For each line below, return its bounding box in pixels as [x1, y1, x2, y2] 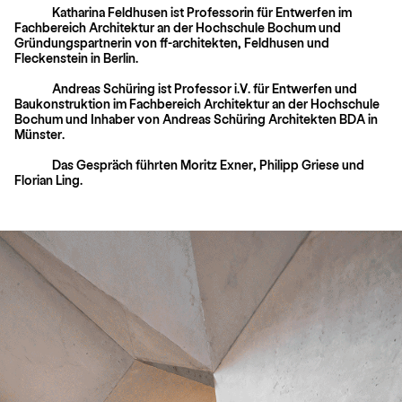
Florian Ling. [14, 171, 83, 188]
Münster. [14, 126, 65, 142]
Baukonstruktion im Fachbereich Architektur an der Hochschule [14, 95, 380, 111]
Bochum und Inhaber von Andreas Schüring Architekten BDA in [14, 110, 378, 127]
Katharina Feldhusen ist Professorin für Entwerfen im [52, 4, 352, 20]
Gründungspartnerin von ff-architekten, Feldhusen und [14, 34, 329, 50]
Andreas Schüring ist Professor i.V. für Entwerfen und [52, 80, 357, 96]
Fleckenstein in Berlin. [14, 49, 138, 66]
